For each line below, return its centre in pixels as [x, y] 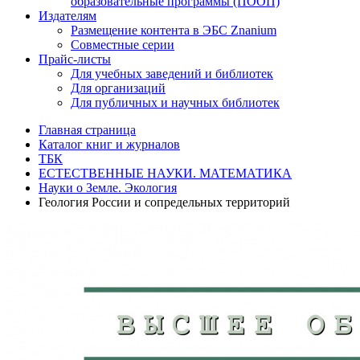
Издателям [67, 16]
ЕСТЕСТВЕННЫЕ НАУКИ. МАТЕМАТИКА [165, 173]
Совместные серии [123, 45]
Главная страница [87, 130]
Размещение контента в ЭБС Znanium [174, 30]
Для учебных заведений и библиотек [172, 74]
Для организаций [118, 88]
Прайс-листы [75, 59]
